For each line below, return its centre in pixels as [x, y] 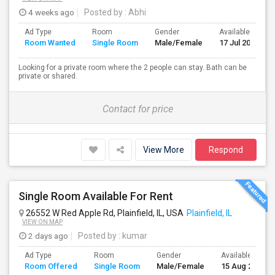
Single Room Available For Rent [96, 196]
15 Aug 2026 [243, 266]
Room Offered [51, 266]
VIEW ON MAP [42, 222]
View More [164, 150]
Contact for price [137, 109]
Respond [226, 150]
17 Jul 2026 [239, 43]
